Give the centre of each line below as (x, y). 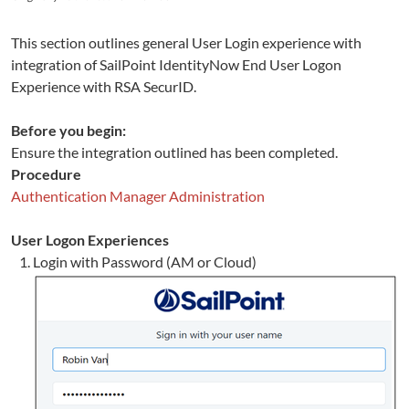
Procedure (46, 174)
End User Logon (292, 64)
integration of (55, 64)
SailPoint (129, 64)
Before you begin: (68, 130)
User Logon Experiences (90, 240)
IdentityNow (200, 64)
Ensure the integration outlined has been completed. (174, 152)
